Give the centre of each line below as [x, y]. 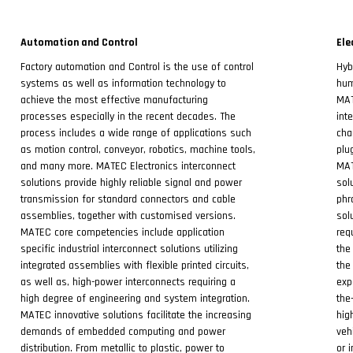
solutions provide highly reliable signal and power [131, 183]
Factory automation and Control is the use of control [137, 67]
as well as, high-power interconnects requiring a [128, 282]
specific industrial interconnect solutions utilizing [129, 249]
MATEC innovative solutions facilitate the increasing [136, 315]
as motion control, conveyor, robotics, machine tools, [138, 150]
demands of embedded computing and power [123, 332]
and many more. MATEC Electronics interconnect [128, 166]
